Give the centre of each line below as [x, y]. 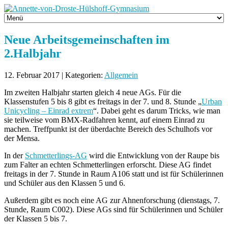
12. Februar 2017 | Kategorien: [54, 75]
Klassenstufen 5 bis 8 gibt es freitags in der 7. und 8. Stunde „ [103, 101]
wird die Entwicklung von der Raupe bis [153, 155]
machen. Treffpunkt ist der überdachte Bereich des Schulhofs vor [108, 129]
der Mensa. [22, 138]
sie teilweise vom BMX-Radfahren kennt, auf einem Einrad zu [104, 120]
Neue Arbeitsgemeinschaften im [87, 39]
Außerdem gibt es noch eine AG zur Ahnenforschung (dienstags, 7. [112, 200]
